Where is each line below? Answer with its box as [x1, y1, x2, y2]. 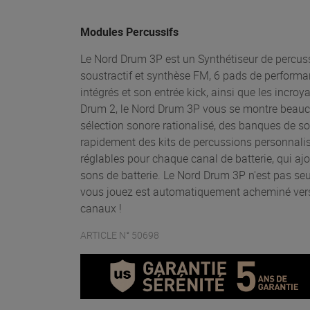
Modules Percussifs [80, 24, 179, 39]
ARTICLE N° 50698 [80, 228, 159, 241]
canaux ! [80, 200, 122, 216]
